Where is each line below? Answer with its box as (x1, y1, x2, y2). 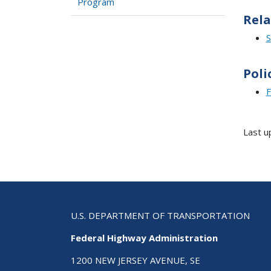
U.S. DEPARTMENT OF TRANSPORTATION (71, 209, 250, 222)
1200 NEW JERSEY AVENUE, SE (71, 254, 200, 267)
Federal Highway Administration (71, 232, 218, 244)
